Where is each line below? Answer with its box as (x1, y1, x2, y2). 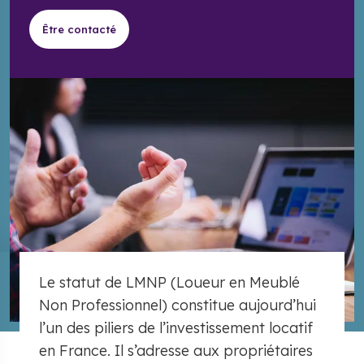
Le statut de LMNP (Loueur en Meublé (39, 273, 300, 292)
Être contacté (42, 23, 116, 36)
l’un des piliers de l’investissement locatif (39, 318, 313, 337)
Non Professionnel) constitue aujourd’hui (39, 296, 316, 314)
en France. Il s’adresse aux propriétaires (39, 341, 313, 360)
